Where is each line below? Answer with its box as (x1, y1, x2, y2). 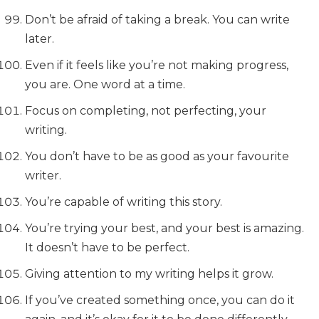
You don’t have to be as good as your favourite (25, 150, 289, 163)
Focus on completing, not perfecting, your (25, 104, 266, 117)
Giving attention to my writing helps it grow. (25, 267, 273, 281)
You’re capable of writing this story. (25, 195, 222, 209)
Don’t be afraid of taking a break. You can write (25, 13, 290, 26)
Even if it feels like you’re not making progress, (25, 58, 288, 72)
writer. (25, 169, 61, 182)
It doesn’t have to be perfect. (25, 241, 189, 254)
